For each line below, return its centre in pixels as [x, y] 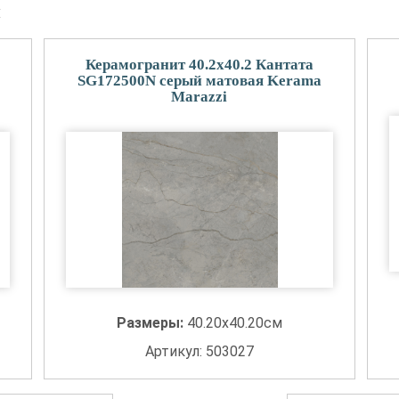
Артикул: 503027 [199, 351]
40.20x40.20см [234, 323]
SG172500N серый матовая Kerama [199, 81]
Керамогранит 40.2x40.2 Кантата [199, 65]
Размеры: [151, 323]
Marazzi [199, 97]
